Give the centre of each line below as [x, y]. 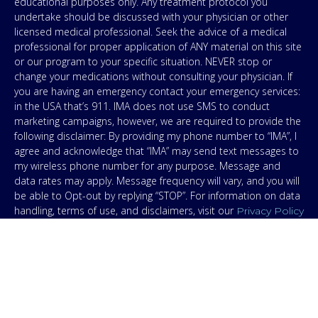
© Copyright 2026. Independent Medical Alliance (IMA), [159, 308]
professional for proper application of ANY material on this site [158, 47]
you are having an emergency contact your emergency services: [157, 92]
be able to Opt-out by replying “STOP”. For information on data [157, 196]
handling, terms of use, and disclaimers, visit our [125, 211]
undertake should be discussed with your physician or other [151, 17]
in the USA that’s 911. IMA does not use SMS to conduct [142, 106]
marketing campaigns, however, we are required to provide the [158, 121]
